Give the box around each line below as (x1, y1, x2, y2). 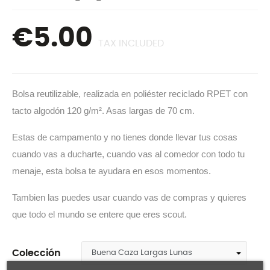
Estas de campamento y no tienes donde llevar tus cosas (12, 132, 237, 142)
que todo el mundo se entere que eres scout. (12, 209, 187, 219)
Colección (12, 248, 61, 258)
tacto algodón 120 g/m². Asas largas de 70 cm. (12, 105, 195, 116)
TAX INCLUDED (98, 39, 164, 48)
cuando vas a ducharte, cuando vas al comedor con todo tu (12, 149, 245, 159)
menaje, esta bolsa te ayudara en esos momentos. (12, 166, 211, 176)
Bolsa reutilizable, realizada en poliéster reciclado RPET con (12, 89, 248, 99)
